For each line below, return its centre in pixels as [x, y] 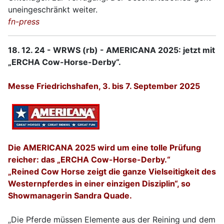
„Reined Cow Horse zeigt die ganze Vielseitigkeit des [112, 171]
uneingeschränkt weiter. [54, 9]
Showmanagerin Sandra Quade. [70, 195]
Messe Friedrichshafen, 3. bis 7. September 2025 [104, 86]
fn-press [24, 21]
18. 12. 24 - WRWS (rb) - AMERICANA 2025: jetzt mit [111, 50]
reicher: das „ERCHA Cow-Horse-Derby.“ [89, 159]
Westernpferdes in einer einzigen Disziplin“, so [99, 183]
